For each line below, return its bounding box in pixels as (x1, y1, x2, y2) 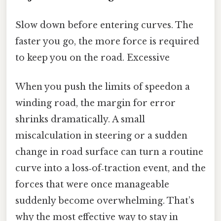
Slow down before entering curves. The (15, 19, 193, 31)
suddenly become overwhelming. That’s (15, 195, 194, 207)
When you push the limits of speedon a (15, 81, 190, 93)
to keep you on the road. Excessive (15, 52, 170, 63)
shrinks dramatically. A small (15, 114, 145, 125)
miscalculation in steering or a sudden (15, 130, 187, 142)
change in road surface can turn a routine (15, 147, 203, 158)
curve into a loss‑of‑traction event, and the (15, 163, 206, 174)
